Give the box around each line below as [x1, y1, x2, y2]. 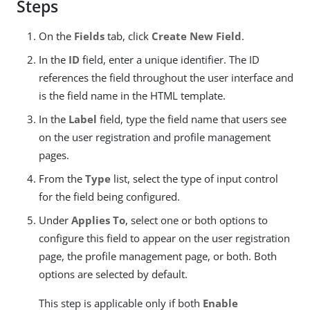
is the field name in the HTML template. [39, 89, 226, 102]
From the [39, 172, 85, 185]
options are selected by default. [39, 267, 188, 281]
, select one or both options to [125, 213, 268, 227]
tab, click [104, 29, 152, 43]
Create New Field [152, 29, 241, 43]
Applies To [71, 213, 125, 227]
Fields [74, 29, 104, 43]
